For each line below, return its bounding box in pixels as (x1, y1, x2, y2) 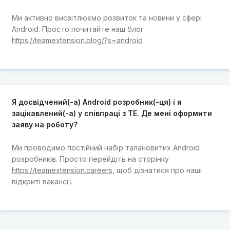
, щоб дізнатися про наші (112, 165, 202, 175)
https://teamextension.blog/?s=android (11, 35, 143, 45)
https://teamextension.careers (11, 165, 112, 175)
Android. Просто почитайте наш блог (11, 24, 144, 33)
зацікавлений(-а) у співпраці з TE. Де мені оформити (11, 109, 212, 118)
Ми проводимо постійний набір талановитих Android (11, 143, 200, 152)
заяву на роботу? (11, 120, 78, 129)
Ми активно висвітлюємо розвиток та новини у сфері (11, 13, 202, 22)
